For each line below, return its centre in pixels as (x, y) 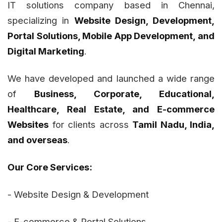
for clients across (90, 125)
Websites (28, 125)
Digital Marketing (46, 51)
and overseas (37, 140)
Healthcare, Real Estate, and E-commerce (111, 109)
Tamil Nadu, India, (173, 125)
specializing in (41, 21)
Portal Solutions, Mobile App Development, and (111, 36)
